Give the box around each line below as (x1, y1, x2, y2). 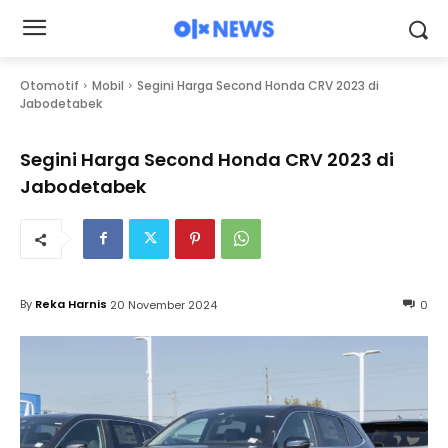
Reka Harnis (35, 296, 107, 313)
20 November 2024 (110, 296, 217, 313)
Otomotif (20, 77, 79, 94)
